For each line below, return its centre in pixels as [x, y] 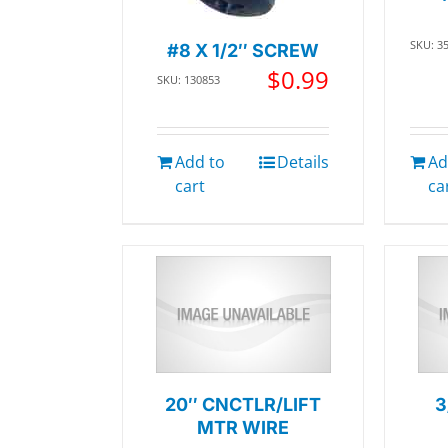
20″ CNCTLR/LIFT [243, 404]
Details [303, 162]
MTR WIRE [243, 427]
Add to [200, 162]
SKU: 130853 [189, 79]
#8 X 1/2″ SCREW [243, 50]
